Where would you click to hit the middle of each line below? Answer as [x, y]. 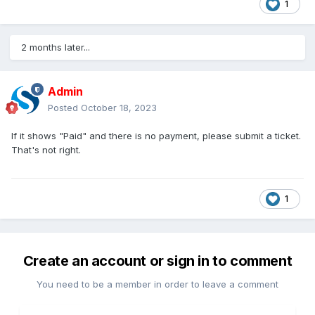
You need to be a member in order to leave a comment [157, 284]
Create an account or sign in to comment [157, 261]
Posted [64, 108]
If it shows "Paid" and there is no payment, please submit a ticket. [156, 136]
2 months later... [56, 47]
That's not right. [46, 150]
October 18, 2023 [119, 108]
